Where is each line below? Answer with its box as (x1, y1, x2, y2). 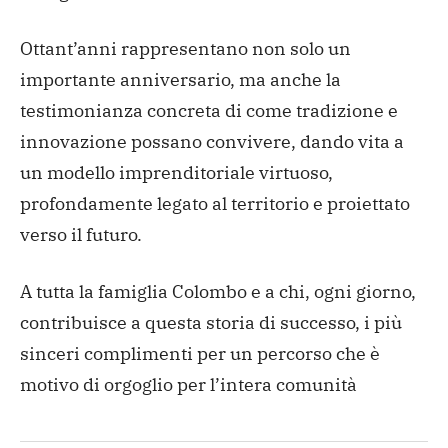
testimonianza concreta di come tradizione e (20, 98, 398, 122)
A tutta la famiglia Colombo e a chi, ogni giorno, (20, 279, 416, 303)
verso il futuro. (20, 222, 142, 246)
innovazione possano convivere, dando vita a (20, 129, 404, 153)
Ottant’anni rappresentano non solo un (20, 36, 351, 60)
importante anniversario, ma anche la (20, 67, 341, 91)
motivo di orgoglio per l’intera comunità (20, 372, 357, 396)
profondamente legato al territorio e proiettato (20, 191, 410, 215)
